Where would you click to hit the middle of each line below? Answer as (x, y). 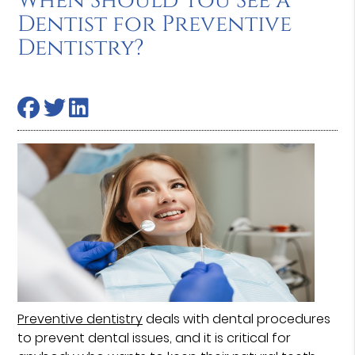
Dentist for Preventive (155, 24)
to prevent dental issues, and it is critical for (155, 338)
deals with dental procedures (237, 319)
